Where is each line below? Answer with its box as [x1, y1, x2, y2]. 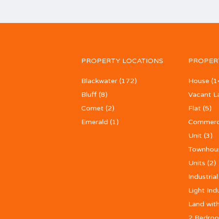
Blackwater [81, 76, 117, 85]
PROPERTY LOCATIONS [81, 56, 163, 65]
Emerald [81, 117, 108, 126]
